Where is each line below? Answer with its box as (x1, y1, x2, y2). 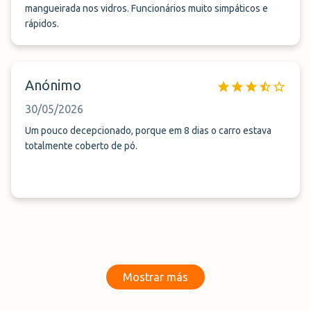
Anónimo (25, 77, 81, 93)
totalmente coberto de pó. (25, 140, 137, 151)
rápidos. (25, 18, 59, 29)
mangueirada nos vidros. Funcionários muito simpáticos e (25, 3, 268, 14)
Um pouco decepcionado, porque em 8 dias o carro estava (25, 125, 271, 136)
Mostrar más (123, 271, 188, 283)
